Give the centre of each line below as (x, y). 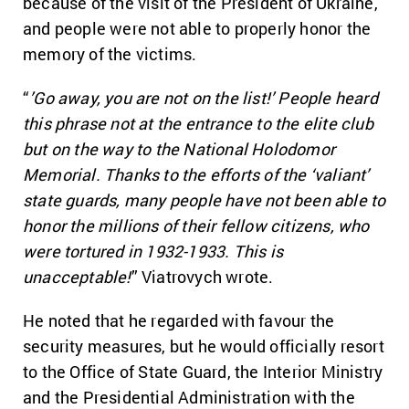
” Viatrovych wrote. (202, 277)
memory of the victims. (110, 54)
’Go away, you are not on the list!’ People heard (204, 98)
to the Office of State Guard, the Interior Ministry (203, 372)
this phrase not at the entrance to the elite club (198, 123)
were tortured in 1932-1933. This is (153, 251)
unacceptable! (77, 277)
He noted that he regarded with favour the (179, 320)
